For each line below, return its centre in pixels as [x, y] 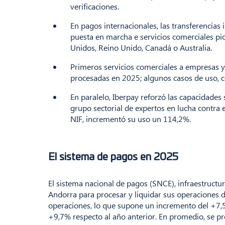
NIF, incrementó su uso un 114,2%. [131, 119]
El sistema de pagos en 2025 [113, 157]
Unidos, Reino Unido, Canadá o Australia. [142, 48]
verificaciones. [95, 7]
